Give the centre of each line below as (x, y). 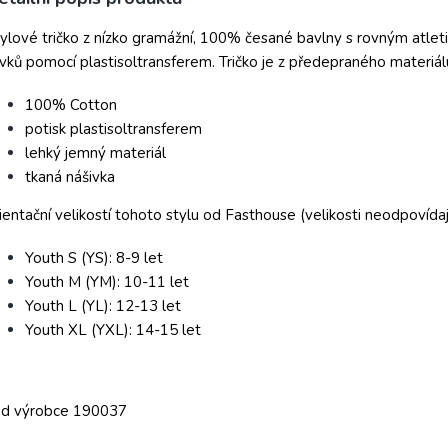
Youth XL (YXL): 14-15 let (113, 330)
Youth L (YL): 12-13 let (103, 306)
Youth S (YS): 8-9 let (94, 258)
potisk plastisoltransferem (113, 129)
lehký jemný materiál (95, 153)
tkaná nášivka (70, 177)
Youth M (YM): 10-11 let (107, 282)
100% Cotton (71, 105)
